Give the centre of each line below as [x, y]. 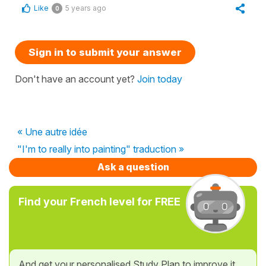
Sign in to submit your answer [105, 52]
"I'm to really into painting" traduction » [101, 149]
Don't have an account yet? [76, 79]
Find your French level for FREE [99, 201]
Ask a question [133, 167]
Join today [160, 79]
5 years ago [86, 8]
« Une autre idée [52, 132]
